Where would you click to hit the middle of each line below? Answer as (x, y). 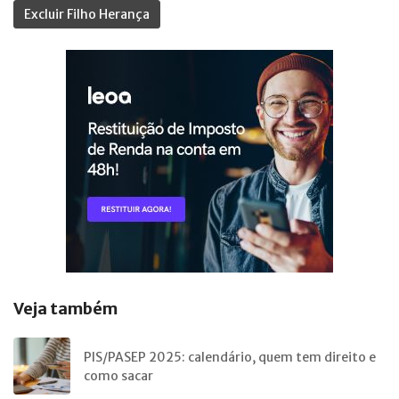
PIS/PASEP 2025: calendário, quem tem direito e (230, 358)
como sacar (118, 376)
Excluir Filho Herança (87, 15)
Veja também (65, 309)
